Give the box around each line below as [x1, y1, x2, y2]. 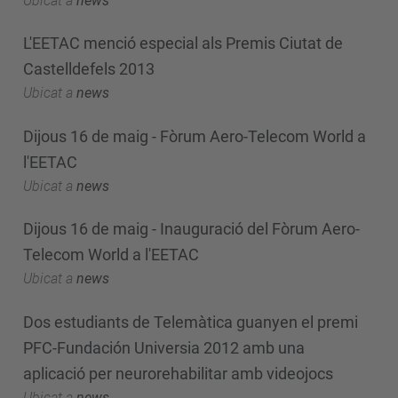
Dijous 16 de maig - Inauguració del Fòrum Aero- [23, 219, 360, 238]
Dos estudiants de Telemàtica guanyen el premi [23, 312, 358, 331]
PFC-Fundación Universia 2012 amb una [23, 338, 305, 357]
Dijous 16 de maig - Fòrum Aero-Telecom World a [23, 126, 366, 146]
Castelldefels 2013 [23, 60, 155, 78]
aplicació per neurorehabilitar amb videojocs [23, 363, 333, 383]
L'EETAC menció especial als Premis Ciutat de [23, 34, 343, 52]
